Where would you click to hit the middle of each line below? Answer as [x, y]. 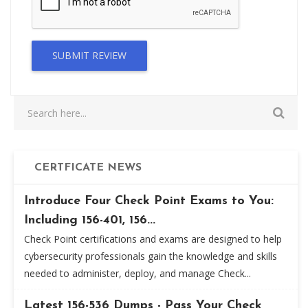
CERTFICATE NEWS [88, 168]
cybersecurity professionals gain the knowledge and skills [151, 256]
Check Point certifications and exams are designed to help [153, 239]
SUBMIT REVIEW [89, 55]
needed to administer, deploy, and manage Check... [137, 273]
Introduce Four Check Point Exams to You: [149, 201]
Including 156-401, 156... [90, 220]
